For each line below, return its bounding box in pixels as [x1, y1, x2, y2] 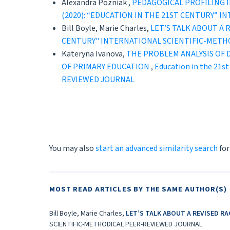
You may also [49, 143, 95, 155]
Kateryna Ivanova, [62, 48, 126, 60]
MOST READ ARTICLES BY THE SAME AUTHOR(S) [49, 184, 227, 195]
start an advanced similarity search [95, 143, 218, 155]
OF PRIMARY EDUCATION [62, 61, 151, 73]
